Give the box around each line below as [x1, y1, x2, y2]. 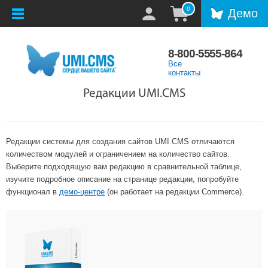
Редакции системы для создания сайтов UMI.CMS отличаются [6, 137, 234, 147]
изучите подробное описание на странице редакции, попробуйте [6, 175, 239, 184]
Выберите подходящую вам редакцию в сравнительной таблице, [6, 162, 242, 172]
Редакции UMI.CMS [83, 87, 185, 100]
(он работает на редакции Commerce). [105, 187, 246, 197]
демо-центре [59, 187, 105, 197]
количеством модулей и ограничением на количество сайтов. [6, 150, 230, 159]
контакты [168, 68, 201, 78]
